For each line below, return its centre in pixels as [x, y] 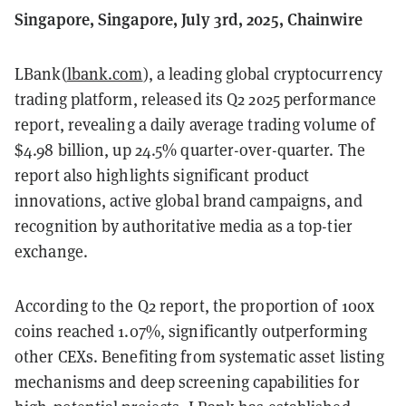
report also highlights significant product [162, 175]
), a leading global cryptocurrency [262, 73]
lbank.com [105, 73]
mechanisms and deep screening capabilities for [187, 382]
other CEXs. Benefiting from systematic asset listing [200, 356]
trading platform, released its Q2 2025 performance [196, 99]
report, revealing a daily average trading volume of [195, 124]
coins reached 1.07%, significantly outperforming [191, 331]
